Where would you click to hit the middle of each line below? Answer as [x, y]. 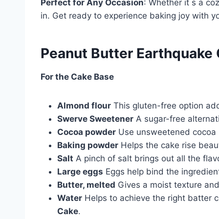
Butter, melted [86, 185]
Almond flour [84, 105]
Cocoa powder [87, 132]
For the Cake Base [77, 77]
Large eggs [80, 171]
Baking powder [88, 145]
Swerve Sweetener [95, 119]
